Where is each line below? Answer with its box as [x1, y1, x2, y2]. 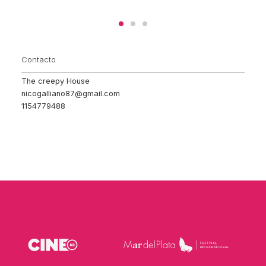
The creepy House [21, 77, 90, 86]
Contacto [21, 55, 56, 65]
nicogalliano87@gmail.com [21, 89, 120, 99]
